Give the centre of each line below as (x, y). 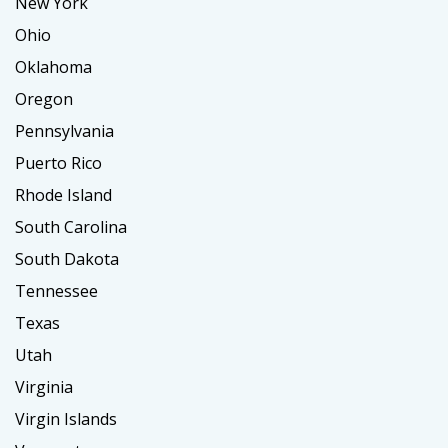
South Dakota (67, 258)
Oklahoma (53, 66)
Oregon (44, 98)
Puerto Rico (58, 162)
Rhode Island (63, 194)
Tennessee (56, 290)
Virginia (44, 386)
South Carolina (71, 226)
